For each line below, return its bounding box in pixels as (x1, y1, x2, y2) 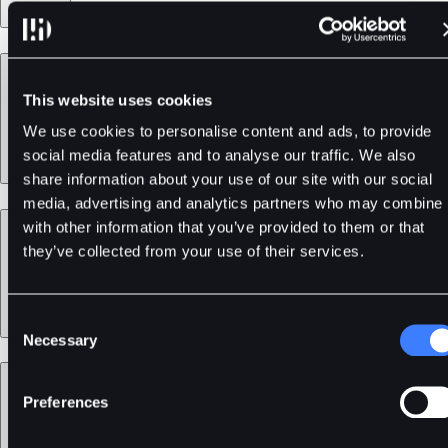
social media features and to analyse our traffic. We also (23, 146, 416, 164)
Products (8, 56, 60, 72)
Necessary (23, 331, 97, 349)
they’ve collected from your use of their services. (23, 242, 364, 260)
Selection (7, 335, 68, 353)
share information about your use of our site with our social (23, 170, 432, 188)
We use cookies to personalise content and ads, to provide (23, 122, 432, 140)
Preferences (23, 393, 109, 411)
